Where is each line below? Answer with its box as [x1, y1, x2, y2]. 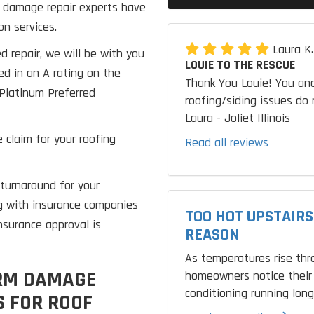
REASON [185, 224, 240, 245]
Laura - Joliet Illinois [185, 110, 290, 126]
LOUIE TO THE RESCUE [185, 57, 295, 73]
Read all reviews [185, 135, 268, 151]
